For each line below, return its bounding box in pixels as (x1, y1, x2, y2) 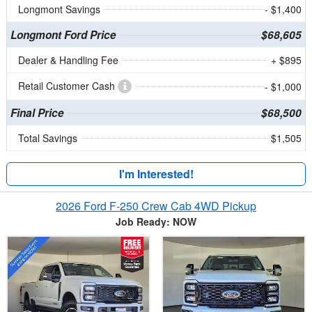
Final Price (10, 105, 64, 121)
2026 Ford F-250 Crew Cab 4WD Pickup (56, 198, 256, 214)
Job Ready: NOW (116, 214, 196, 229)
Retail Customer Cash (18, 79, 118, 93)
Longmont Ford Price (10, 27, 116, 43)
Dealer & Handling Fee (18, 53, 118, 68)
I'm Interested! (118, 166, 194, 182)
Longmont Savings (18, 2, 100, 17)
